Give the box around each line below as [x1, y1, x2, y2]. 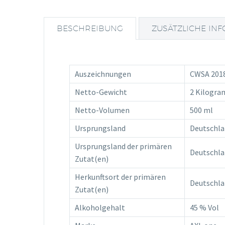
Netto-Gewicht [75, 86, 127, 97]
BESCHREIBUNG [57, 23, 123, 33]
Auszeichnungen [75, 68, 131, 79]
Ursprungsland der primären [75, 141, 172, 151]
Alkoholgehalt [75, 202, 125, 212]
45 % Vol [190, 202, 219, 212]
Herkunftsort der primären [75, 171, 166, 182]
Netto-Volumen [75, 104, 130, 115]
